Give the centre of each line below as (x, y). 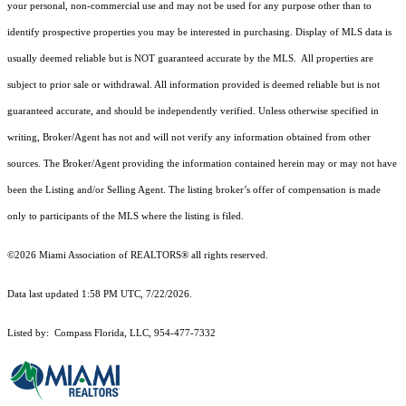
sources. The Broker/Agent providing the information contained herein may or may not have (202, 164)
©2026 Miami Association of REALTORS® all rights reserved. (139, 256)
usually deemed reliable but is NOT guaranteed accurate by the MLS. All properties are (190, 59)
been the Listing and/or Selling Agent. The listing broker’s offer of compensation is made (194, 190)
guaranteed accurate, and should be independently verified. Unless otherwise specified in (193, 111)
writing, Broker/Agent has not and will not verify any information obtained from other (189, 138)
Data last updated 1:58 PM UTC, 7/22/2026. (100, 295)
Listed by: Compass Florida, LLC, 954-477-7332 (111, 333)
